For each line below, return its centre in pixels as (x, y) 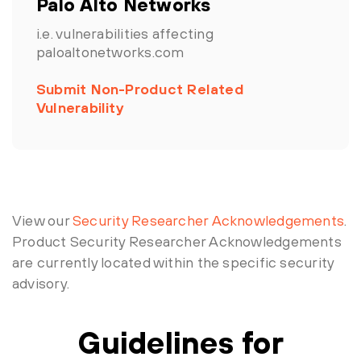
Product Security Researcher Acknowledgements (177, 241)
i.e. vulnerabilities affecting (125, 33)
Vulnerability (80, 108)
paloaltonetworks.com (110, 52)
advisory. (41, 283)
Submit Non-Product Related (140, 89)
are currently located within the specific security (173, 262)
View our (43, 220)
